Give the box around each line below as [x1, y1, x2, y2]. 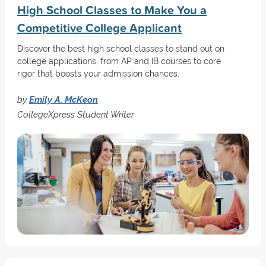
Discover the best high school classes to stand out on [17, 44, 224, 53]
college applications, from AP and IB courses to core [17, 56, 221, 66]
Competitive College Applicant [17, 19, 182, 36]
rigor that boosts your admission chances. [17, 69, 179, 78]
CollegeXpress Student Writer [17, 109, 134, 119]
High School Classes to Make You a [17, 1, 207, 18]
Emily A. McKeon [28, 94, 98, 104]
